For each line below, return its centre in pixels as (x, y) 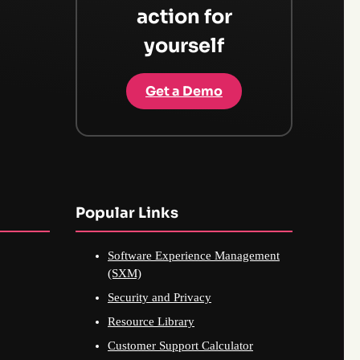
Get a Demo (184, 92)
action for (184, 17)
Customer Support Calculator (180, 346)
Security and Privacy (160, 298)
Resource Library (151, 322)
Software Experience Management (194, 256)
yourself (184, 46)
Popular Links (127, 213)
